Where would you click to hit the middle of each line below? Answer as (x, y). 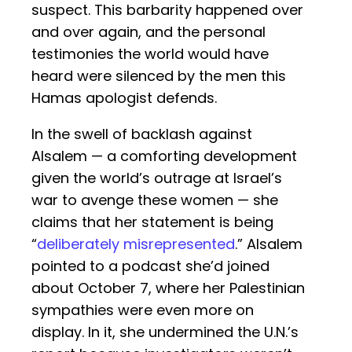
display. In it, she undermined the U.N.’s (165, 332)
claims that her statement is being (152, 222)
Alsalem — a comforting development (164, 156)
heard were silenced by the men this (159, 76)
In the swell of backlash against (142, 134)
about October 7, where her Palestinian (168, 288)
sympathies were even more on (143, 310)
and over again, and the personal (148, 32)
